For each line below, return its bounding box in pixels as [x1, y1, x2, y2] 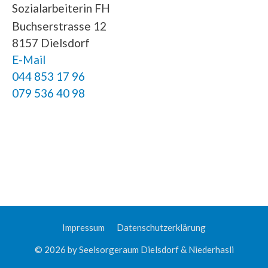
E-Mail [12, 53, 45, 67]
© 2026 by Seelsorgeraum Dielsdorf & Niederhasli [34, 244, 234, 255]
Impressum [62, 222, 105, 233]
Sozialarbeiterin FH [12, 1, 110, 16]
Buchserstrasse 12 [12, 19, 106, 33]
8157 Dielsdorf [12, 36, 90, 50]
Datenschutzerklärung [117, 222, 206, 233]
